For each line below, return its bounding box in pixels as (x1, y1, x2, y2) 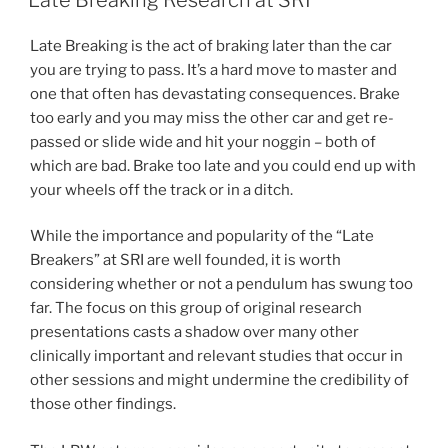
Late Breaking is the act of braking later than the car (30, 36, 392, 55)
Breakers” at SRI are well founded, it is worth (30, 251, 341, 269)
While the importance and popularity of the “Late (30, 227, 374, 245)
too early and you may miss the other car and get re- (30, 108, 394, 127)
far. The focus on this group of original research (30, 299, 362, 317)
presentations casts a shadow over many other (30, 323, 359, 341)
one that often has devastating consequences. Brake (30, 84, 400, 103)
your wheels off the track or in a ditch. (30, 180, 293, 199)
